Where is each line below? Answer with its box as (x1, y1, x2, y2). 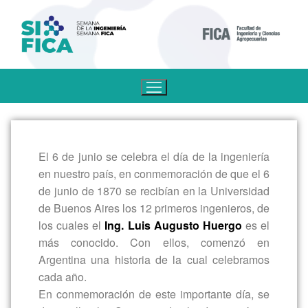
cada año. (38, 269, 87, 285)
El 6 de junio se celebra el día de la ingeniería (38, 148, 269, 164)
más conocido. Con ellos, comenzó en (38, 234, 269, 250)
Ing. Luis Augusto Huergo (104, 217, 242, 233)
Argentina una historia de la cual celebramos (38, 252, 269, 267)
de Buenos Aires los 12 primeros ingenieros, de (38, 200, 269, 216)
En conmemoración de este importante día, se (38, 286, 269, 302)
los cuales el (38, 217, 105, 233)
